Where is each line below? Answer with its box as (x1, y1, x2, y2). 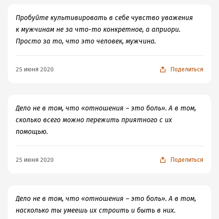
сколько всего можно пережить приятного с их (16, 116, 172, 124)
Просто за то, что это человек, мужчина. (16, 37, 156, 45)
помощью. (16, 128, 48, 136)
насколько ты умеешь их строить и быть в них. (16, 206, 175, 215)
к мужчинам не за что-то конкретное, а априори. (16, 25, 180, 34)
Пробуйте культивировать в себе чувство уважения (16, 14, 193, 22)
